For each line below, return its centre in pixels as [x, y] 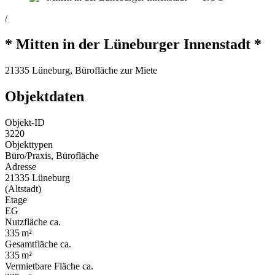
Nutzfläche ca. [33, 222]
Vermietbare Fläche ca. [49, 266]
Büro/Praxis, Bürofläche [52, 155]
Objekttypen [29, 144]
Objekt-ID [25, 122]
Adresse [21, 166]
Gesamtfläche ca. [38, 244]
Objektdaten [45, 97]
